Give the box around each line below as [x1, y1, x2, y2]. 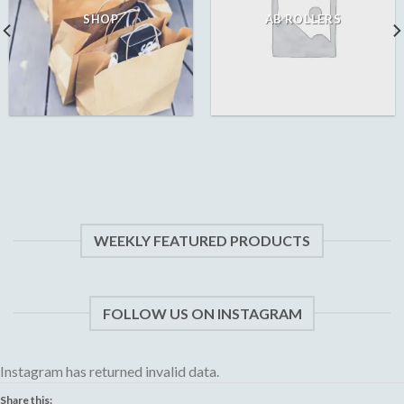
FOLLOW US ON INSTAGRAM [102, 304, 302, 322]
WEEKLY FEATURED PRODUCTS [94, 232, 310, 250]
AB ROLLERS [264, 12, 342, 27]
